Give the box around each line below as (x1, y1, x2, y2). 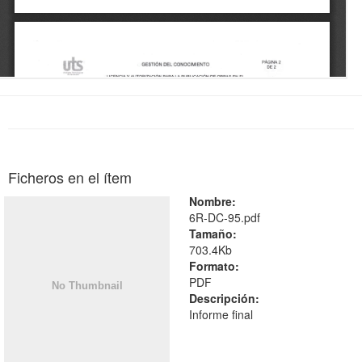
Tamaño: (189, 225, 237, 242)
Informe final (189, 305, 253, 322)
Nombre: (189, 192, 236, 209)
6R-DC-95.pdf (189, 208, 260, 225)
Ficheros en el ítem (8, 166, 132, 187)
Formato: (189, 257, 239, 274)
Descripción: (189, 289, 259, 306)
